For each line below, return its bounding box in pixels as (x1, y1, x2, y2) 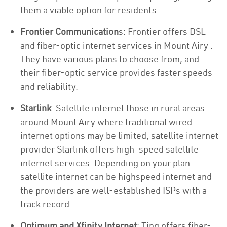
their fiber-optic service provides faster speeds (20, 67, 212, 79)
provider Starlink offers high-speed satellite (20, 143, 199, 155)
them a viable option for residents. (20, 4, 159, 16)
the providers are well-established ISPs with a (20, 184, 207, 196)
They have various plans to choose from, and (20, 53, 199, 65)
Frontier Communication (20, 26, 119, 37)
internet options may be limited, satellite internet (20, 130, 218, 141)
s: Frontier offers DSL (119, 26, 206, 37)
